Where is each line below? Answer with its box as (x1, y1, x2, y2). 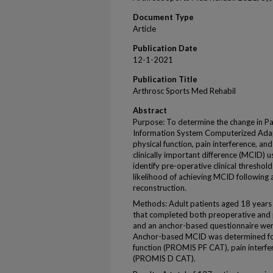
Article (133, 24, 156, 34)
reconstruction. (133, 183, 186, 193)
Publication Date (133, 43, 197, 53)
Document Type (133, 12, 194, 22)
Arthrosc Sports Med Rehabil (133, 86, 236, 96)
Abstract (133, 105, 167, 115)
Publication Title (133, 74, 197, 84)
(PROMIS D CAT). (133, 253, 196, 263)
